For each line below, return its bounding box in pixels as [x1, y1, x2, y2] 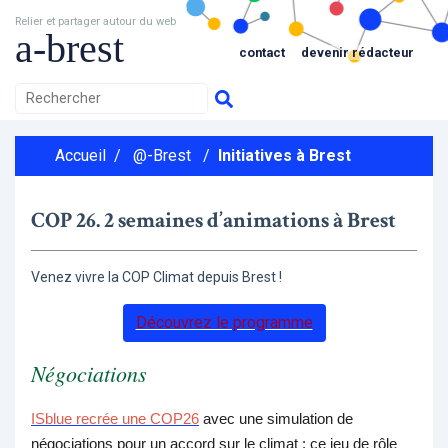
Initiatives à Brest [218, 146, 351, 166]
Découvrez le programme [135, 313, 313, 333]
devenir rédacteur [301, 44, 414, 60]
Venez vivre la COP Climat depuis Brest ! [31, 269, 282, 286]
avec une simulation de [199, 410, 353, 428]
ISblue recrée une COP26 [31, 410, 199, 428]
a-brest [15, 26, 124, 71]
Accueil [55, 146, 106, 166]
